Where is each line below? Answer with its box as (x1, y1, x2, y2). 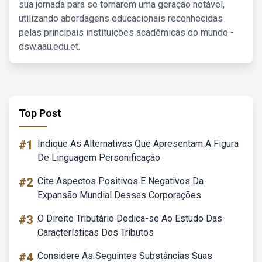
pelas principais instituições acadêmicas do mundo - (19, 27, 234, 38)
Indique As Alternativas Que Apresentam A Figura (37, 138, 239, 149)
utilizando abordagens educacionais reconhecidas (19, 13, 223, 24)
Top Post (19, 107, 61, 119)
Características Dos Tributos (37, 227, 154, 238)
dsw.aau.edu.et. (19, 41, 80, 52)
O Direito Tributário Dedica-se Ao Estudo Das (37, 213, 222, 224)
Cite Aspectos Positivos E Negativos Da (37, 175, 204, 187)
